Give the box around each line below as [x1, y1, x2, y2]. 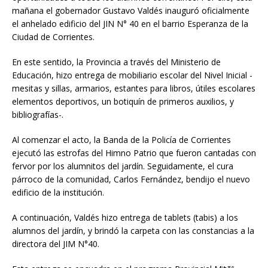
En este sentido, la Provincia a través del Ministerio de [12, 56, 221, 68]
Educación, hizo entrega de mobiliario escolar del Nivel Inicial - [12, 69, 252, 81]
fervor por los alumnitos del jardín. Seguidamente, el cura [12, 160, 233, 172]
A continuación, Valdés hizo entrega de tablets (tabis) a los [12, 211, 238, 223]
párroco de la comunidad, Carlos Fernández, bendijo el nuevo [12, 173, 250, 185]
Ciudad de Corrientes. [12, 31, 95, 42]
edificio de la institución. [12, 186, 104, 198]
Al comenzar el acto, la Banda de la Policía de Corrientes [12, 133, 231, 145]
